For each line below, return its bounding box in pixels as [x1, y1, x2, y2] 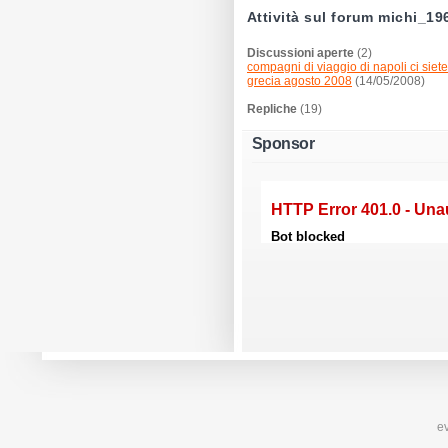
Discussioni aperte [247, 46, 354, 60]
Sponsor [252, 135, 315, 152]
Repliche [247, 102, 297, 116]
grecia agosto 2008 [247, 74, 352, 88]
